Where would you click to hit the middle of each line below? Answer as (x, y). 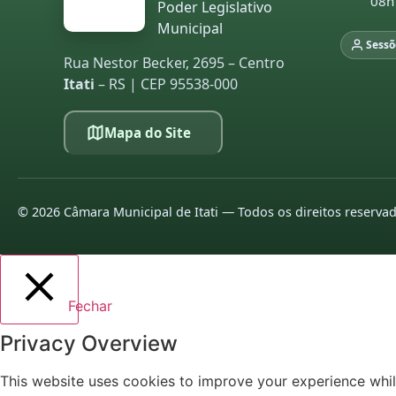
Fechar (90, 305)
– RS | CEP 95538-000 (166, 84)
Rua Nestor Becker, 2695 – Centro (174, 63)
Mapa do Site (147, 132)
